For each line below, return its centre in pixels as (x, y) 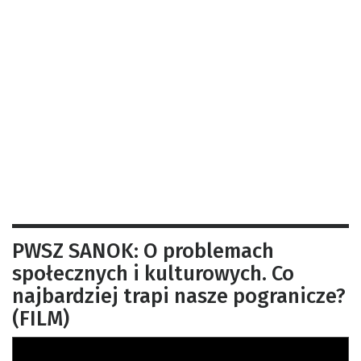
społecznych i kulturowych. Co (153, 273)
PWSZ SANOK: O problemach (143, 251)
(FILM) (41, 318)
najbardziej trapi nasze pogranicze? (179, 296)
